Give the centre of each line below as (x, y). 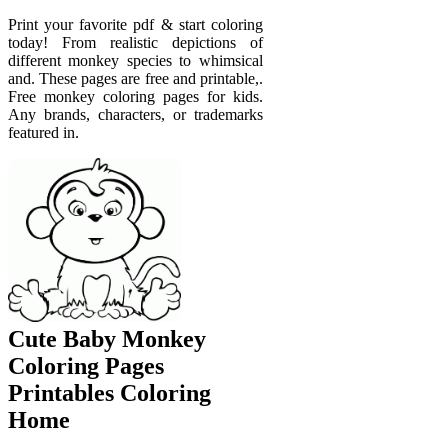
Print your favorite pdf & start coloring (135, 24)
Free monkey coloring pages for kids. (135, 96)
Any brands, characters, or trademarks (135, 114)
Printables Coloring (109, 392)
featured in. (43, 132)
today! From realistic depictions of (135, 42)
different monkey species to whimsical (135, 60)
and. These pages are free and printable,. (135, 78)
